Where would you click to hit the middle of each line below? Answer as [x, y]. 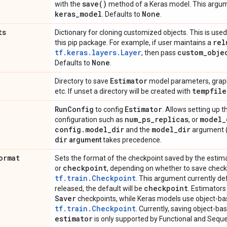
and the [138, 130]
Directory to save [82, 81]
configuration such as [90, 120]
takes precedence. [131, 140]
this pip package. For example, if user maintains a [134, 43]
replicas [172, 119]
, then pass [159, 53]
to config [109, 109]
